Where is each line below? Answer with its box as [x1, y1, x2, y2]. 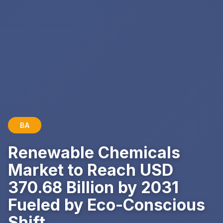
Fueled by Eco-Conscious [8, 195, 205, 215]
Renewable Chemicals [8, 142, 180, 162]
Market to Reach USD [8, 160, 173, 180]
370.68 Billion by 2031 [8, 177, 179, 197]
